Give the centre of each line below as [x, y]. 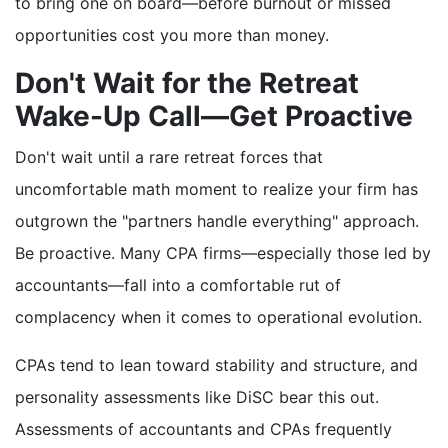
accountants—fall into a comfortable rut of [178, 285]
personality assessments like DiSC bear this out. [197, 397]
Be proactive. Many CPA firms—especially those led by [223, 253]
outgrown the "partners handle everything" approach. [217, 221]
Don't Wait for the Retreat [187, 83]
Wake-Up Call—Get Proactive [214, 116]
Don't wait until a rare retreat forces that [169, 157]
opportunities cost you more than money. [172, 35]
